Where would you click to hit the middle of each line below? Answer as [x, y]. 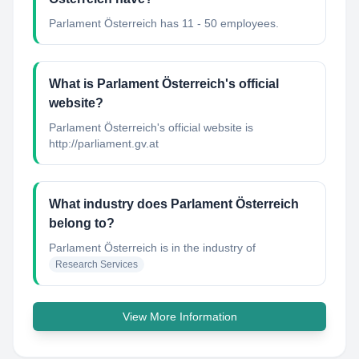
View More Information [179, 317]
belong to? [82, 223]
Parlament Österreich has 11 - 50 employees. [164, 23]
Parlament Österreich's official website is [151, 127]
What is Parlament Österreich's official [164, 84]
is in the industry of [206, 248]
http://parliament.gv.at [104, 143]
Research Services [97, 264]
